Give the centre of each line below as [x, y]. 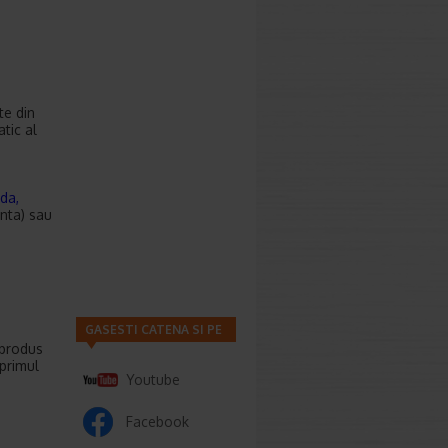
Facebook [157, 421]
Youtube [153, 379]
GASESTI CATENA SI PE [153, 329]
